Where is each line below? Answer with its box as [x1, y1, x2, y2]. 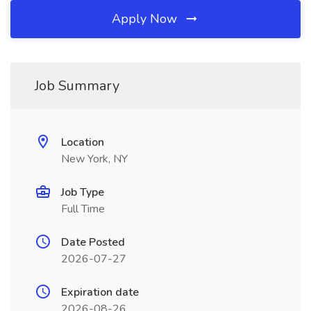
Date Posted [61, 235, 125, 250]
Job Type [61, 185, 104, 200]
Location [61, 135, 104, 150]
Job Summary [35, 76, 119, 95]
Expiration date [61, 285, 139, 300]
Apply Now [112, 10, 180, 27]
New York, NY [61, 151, 128, 167]
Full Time [61, 201, 105, 217]
